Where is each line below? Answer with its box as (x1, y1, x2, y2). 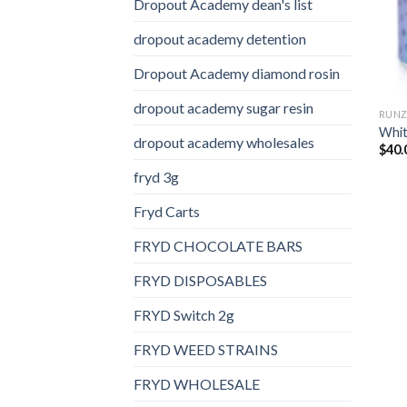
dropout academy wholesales (134, 133, 314, 151)
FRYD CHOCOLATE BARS (134, 236, 303, 254)
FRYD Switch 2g (134, 305, 234, 323)
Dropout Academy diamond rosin (134, 64, 340, 82)
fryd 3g (134, 167, 179, 185)
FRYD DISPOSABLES (134, 271, 267, 289)
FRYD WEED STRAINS (134, 340, 278, 358)
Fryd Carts (134, 202, 200, 220)
